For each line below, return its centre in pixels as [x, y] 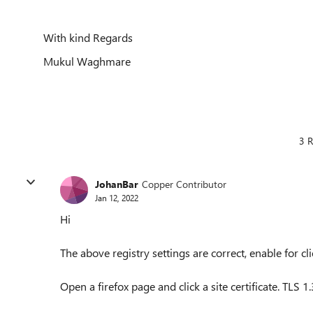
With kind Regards [88, 37]
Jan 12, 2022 [117, 197]
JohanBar [117, 184]
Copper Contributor [184, 184]
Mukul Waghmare [87, 61]
